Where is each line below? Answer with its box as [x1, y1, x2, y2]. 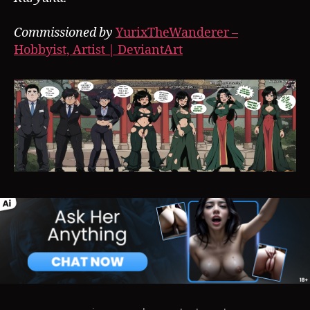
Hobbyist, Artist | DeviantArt [14, 42, 183, 58]
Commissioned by [14, 24, 116, 41]
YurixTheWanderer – [116, 24, 238, 41]
